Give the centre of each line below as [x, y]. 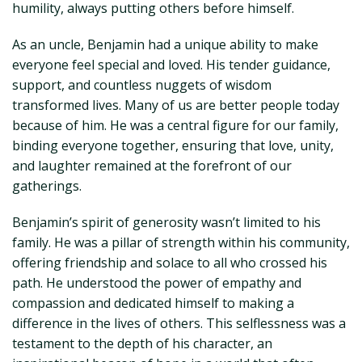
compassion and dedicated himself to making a [153, 303]
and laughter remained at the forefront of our [152, 166]
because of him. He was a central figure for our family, [175, 125]
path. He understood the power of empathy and [157, 283]
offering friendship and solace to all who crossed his [170, 263]
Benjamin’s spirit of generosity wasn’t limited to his [166, 222]
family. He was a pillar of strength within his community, [181, 242]
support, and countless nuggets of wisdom [142, 85]
